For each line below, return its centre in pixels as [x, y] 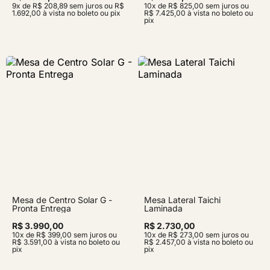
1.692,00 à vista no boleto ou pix [66, 13]
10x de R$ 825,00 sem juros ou [196, 6]
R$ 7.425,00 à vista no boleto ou [199, 13]
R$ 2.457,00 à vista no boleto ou [199, 242]
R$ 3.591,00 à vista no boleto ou [66, 242]
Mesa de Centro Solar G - [62, 200]
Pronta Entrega [42, 208]
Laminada [163, 208]
